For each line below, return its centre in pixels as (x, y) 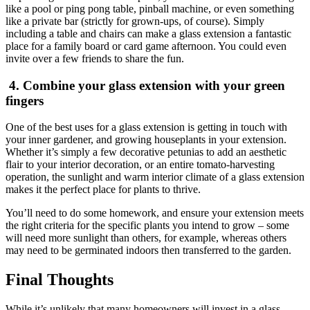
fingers (25, 100)
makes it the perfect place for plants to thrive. (103, 190)
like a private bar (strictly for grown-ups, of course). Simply (135, 21)
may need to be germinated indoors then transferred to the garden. (148, 250)
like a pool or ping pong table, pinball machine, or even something (150, 8)
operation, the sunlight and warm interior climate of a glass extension (155, 177)
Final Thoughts (60, 280)
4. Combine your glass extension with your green (147, 85)
